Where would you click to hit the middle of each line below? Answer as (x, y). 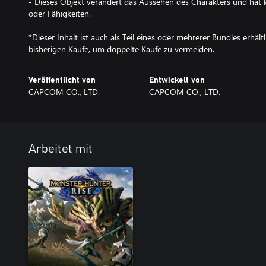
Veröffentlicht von (62, 80)
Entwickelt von (177, 80)
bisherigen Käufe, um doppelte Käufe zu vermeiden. (121, 49)
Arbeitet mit (61, 149)
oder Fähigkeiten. (60, 13)
